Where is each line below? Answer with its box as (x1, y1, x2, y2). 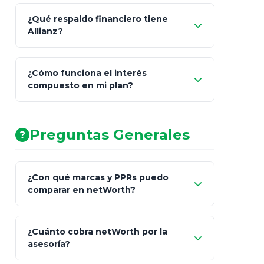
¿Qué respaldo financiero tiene (28, 14, 168, 24)
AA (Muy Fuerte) (67, 97, 139, 108)
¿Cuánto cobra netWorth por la (28, 226, 167, 237)
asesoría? (28, 239, 70, 249)
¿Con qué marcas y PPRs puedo (28, 172, 169, 183)
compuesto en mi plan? (28, 80, 133, 91)
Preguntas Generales (29, 126, 190, 143)
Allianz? (28, 26, 63, 37)
